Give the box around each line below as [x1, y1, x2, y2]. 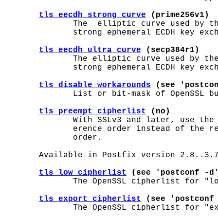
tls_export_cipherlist [39, 195, 141, 203]
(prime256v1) [146, 11, 209, 19]
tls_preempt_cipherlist [39, 107, 146, 116]
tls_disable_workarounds [39, 81, 151, 90]
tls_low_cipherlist [39, 168, 127, 177]
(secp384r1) [141, 46, 200, 54]
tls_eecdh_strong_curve [39, 11, 146, 19]
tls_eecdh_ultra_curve [39, 46, 141, 54]
